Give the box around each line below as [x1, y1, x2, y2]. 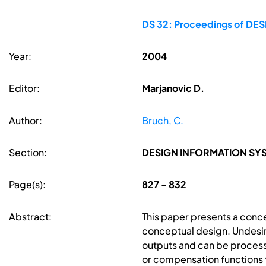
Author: [9, 114, 42, 127]
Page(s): [9, 178, 46, 191]
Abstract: [9, 210, 52, 223]
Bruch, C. [141, 114, 183, 127]
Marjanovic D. [141, 82, 204, 95]
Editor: [9, 82, 40, 95]
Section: [9, 146, 47, 159]
